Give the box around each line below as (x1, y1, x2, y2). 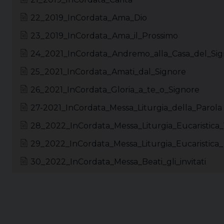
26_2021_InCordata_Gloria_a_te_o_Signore (30, 84, 199, 94)
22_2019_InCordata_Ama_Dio (30, 12, 147, 22)
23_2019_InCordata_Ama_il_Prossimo (30, 30, 178, 40)
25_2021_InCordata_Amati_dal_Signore (30, 66, 186, 76)
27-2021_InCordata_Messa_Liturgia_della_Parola (30, 102, 222, 112)
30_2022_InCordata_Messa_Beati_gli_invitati (30, 156, 206, 166)
